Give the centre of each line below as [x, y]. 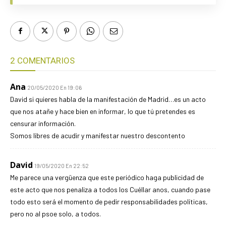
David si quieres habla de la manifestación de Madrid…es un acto [108, 99]
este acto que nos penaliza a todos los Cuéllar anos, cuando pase [110, 189]
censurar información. [43, 123]
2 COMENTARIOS [42, 60]
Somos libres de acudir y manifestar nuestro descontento [98, 135]
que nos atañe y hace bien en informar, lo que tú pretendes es [103, 111]
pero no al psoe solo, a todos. [55, 213]
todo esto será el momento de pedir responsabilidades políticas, [109, 201]
